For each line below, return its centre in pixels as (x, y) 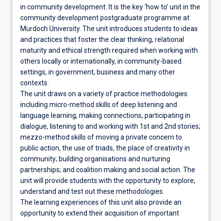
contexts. (35, 83)
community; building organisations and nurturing (95, 159)
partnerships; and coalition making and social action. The (108, 169)
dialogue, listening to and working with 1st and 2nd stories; (110, 126)
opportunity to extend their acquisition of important (100, 213)
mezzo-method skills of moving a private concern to (101, 137)
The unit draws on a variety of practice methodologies (104, 93)
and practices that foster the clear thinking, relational (102, 39)
